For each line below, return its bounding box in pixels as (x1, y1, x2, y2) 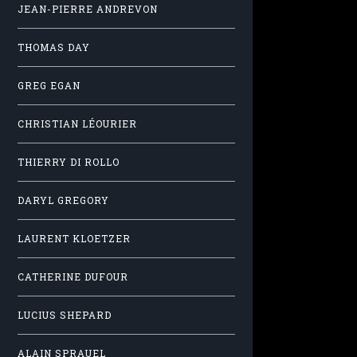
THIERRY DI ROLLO (18, 155, 120, 168)
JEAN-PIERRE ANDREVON (18, 2, 158, 15)
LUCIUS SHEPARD (18, 308, 112, 321)
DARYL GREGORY (18, 194, 109, 206)
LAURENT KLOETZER (18, 232, 131, 245)
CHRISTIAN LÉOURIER (18, 117, 137, 130)
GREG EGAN (18, 79, 80, 92)
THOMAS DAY (18, 41, 90, 53)
